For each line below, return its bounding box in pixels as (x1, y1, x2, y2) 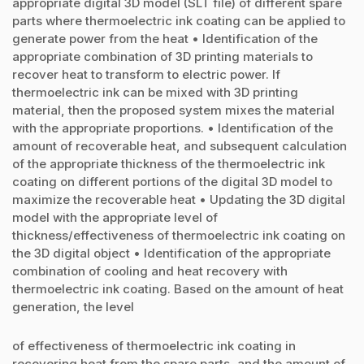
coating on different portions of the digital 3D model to (12, 173, 332, 189)
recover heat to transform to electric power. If (12, 66, 280, 82)
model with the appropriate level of (12, 209, 218, 225)
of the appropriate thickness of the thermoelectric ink (12, 155, 325, 171)
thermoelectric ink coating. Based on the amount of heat (12, 280, 344, 297)
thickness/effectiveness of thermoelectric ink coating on (12, 227, 345, 243)
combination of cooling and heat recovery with (12, 262, 288, 279)
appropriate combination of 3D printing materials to (12, 48, 313, 64)
